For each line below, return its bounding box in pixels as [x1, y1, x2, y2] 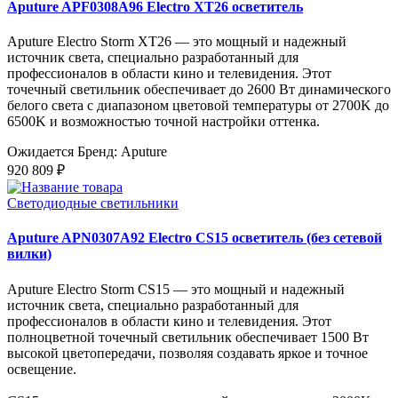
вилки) [7, 246, 52, 262]
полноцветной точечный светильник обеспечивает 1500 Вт [7, 329, 369, 345]
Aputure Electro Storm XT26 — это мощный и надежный [7, 34, 346, 50]
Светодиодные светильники [7, 195, 179, 211]
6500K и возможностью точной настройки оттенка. [7, 114, 327, 130]
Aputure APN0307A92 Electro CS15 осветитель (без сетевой [7, 230, 382, 246]
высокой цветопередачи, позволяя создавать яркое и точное [7, 345, 368, 361]
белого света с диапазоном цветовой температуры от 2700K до [7, 98, 389, 114]
